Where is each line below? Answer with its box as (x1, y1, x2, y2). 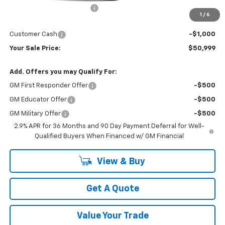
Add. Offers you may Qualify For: (9, 68, 117, 75)
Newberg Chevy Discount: (9, 4, 90, 11)
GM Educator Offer (9, 96, 67, 103)
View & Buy (95, 157, 145, 166)
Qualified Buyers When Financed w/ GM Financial (34, 133, 184, 140)
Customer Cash (9, 31, 57, 38)
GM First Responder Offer (9, 82, 88, 89)
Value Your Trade (76, 211, 149, 220)
